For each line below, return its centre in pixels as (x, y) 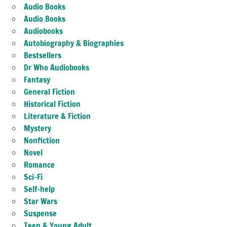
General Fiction (49, 92)
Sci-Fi (33, 177)
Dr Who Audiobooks (56, 68)
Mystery (37, 128)
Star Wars (41, 201)
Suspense (40, 214)
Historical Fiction (52, 104)
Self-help (39, 189)
